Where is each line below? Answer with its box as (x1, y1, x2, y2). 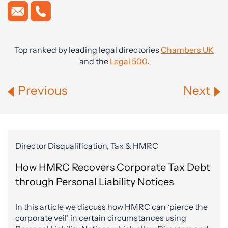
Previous (18, 83, 67, 98)
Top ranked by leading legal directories (14, 45, 161, 55)
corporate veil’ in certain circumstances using (15, 213, 186, 223)
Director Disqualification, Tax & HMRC (15, 140, 158, 151)
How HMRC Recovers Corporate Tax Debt (15, 161, 210, 174)
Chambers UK (161, 45, 214, 55)
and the (79, 56, 110, 67)
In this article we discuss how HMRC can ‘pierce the (15, 202, 208, 212)
